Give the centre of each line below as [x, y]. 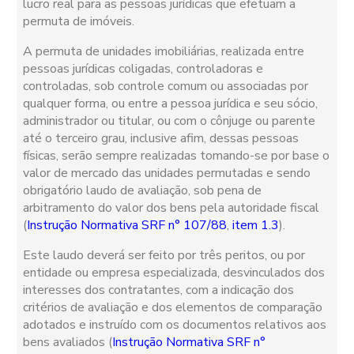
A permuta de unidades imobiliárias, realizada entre [164, 52]
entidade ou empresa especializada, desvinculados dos [174, 273]
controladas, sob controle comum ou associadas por [166, 87]
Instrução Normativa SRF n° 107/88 [127, 226]
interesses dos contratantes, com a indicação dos [159, 290]
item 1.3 [256, 226]
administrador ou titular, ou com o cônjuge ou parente [169, 121]
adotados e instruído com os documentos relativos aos [175, 325]
